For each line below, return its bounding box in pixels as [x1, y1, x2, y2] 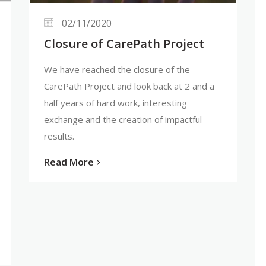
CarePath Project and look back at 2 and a [44, 80, 214, 92]
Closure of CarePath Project [44, 35, 204, 52]
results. [44, 129, 74, 142]
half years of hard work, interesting [44, 96, 187, 109]
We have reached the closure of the [44, 63, 190, 75]
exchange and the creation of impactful [44, 113, 202, 125]
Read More [44, 155, 94, 169]
